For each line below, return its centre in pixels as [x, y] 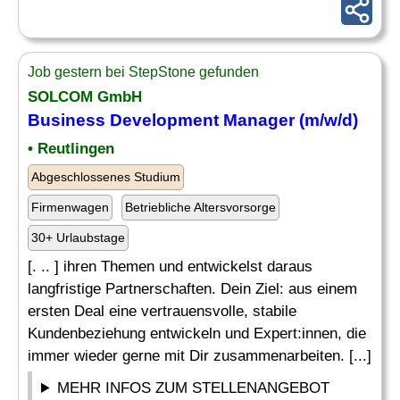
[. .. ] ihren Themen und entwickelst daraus [170, 267]
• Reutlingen [71, 149]
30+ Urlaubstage [78, 237]
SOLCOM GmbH [85, 97]
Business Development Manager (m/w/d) [193, 120]
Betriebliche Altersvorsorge [200, 207]
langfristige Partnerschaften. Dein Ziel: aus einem [192, 289]
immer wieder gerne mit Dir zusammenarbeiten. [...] [200, 356]
